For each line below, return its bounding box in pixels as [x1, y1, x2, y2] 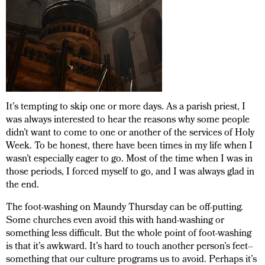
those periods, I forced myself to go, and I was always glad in [6, 164, 254, 180]
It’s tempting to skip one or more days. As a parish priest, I [6, 99, 245, 115]
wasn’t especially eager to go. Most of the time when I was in [6, 151, 253, 167]
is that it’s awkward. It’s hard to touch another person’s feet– [6, 239, 253, 255]
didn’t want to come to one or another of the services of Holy [6, 125, 254, 141]
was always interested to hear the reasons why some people [6, 112, 250, 128]
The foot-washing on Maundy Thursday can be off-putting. [6, 200, 243, 216]
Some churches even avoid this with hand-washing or [6, 213, 224, 229]
